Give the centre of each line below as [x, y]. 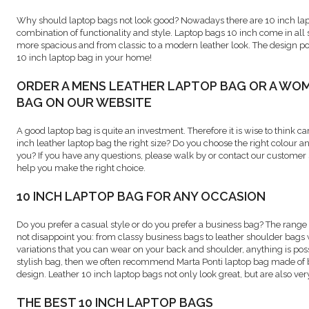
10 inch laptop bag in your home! [84, 58]
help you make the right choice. [81, 168]
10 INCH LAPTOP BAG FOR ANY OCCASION [141, 197]
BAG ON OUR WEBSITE [84, 103]
